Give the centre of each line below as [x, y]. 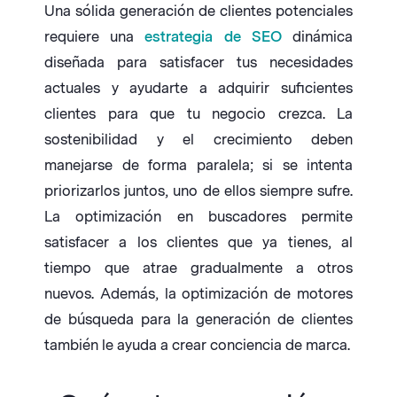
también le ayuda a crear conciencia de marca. [197, 346]
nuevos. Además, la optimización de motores [198, 294]
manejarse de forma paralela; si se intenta [198, 166]
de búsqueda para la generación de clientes [198, 320]
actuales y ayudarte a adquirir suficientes [198, 89]
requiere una [95, 37]
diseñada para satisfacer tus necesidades [198, 63]
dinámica [317, 37]
